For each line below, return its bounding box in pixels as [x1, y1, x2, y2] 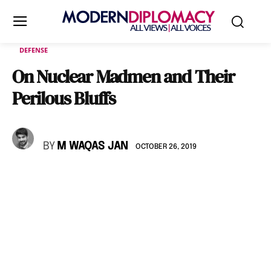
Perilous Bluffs [12, 86, 116, 111]
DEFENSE [19, 45, 48, 54]
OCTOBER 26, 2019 [135, 143, 197, 151]
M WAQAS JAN [57, 141, 128, 152]
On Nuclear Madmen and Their [12, 64, 235, 89]
